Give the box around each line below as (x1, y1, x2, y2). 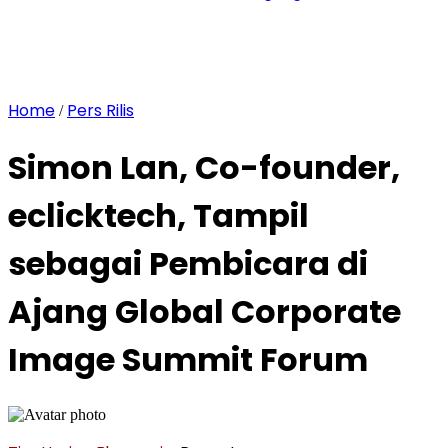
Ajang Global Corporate (8, 289, 401, 335)
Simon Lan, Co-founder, (8, 145, 400, 191)
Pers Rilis (67, 99, 134, 122)
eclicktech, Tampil (8, 193, 309, 239)
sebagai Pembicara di (8, 241, 368, 287)
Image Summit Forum (8, 337, 368, 383)
